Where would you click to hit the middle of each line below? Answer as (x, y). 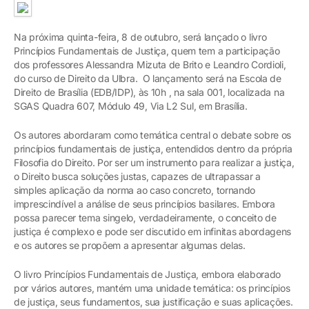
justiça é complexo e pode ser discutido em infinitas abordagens (153, 231)
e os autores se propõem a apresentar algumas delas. (131, 245)
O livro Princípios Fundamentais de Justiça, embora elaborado (148, 274)
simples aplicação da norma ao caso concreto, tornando (135, 190)
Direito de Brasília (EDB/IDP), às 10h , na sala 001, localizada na (149, 92)
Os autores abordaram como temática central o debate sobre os (153, 134)
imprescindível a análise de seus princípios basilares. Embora (144, 203)
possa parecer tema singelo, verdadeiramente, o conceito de (145, 217)
